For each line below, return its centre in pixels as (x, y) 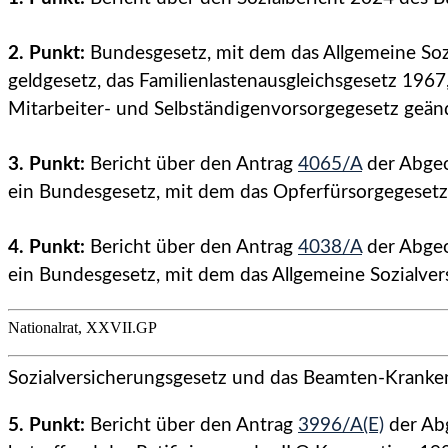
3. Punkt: (46, 164)
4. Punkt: (46, 247)
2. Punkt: (46, 54)
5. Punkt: (46, 426)
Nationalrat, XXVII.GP (82, 327)
